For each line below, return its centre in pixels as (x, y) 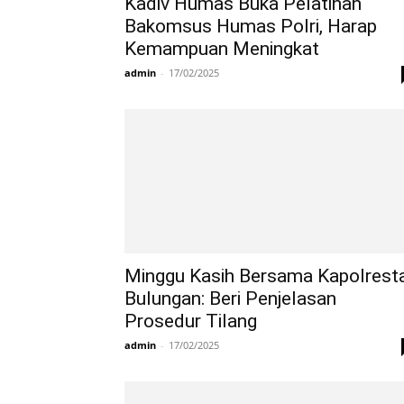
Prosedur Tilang (191, 321)
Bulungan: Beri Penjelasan (230, 298)
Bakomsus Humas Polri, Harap (251, 26)
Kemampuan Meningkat (222, 49)
